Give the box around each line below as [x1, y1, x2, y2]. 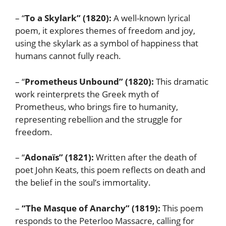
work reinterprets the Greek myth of [15, 88, 159, 100]
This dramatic [156, 75, 208, 87]
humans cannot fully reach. [15, 50, 123, 62]
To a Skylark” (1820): [25, 12, 114, 24]
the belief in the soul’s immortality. [15, 177, 153, 189]
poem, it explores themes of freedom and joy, [15, 25, 195, 37]
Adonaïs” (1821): [25, 151, 96, 163]
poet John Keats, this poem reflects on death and [15, 164, 205, 176]
